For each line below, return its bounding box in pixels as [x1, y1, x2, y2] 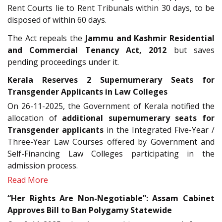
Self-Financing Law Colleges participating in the [7, 148, 215, 160]
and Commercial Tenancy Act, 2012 [7, 44, 167, 55]
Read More [7, 174, 48, 186]
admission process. [7, 160, 78, 171]
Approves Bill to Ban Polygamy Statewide [7, 204, 172, 216]
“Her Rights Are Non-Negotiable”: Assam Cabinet [7, 192, 215, 204]
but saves [166, 44, 215, 55]
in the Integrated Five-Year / [104, 124, 215, 136]
